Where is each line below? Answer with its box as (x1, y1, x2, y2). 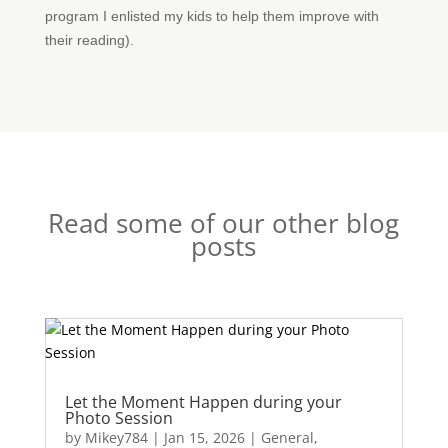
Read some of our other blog (48, 205, 400, 241)
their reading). (44, 32, 134, 48)
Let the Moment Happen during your (64, 391, 342, 413)
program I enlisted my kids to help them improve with (44, 8, 379, 24)
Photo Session (64, 407, 173, 429)
